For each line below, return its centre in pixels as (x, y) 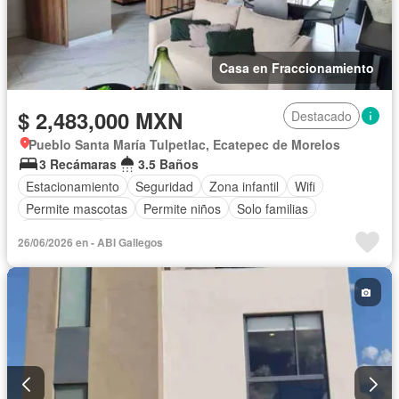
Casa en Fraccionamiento (297, 68)
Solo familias (273, 208)
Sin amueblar (63, 230)
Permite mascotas (77, 208)
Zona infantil (244, 186)
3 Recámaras (78, 164)
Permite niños (182, 208)
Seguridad (164, 186)
